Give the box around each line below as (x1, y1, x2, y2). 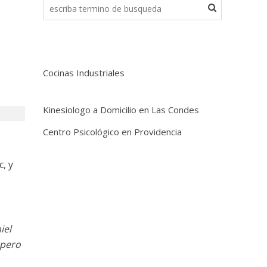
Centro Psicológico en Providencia (43, 126, 182, 138)
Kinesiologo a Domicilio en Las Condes (43, 104, 200, 116)
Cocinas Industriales (43, 67, 125, 79)
